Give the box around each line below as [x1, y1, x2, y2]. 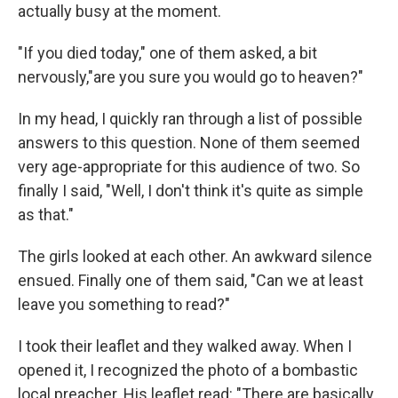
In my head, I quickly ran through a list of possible [18, 109, 362, 129]
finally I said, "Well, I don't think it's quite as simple [18, 181, 363, 201]
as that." [18, 205, 74, 225]
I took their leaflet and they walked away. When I [18, 337, 352, 356]
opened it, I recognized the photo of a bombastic [18, 361, 358, 380]
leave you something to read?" [18, 295, 230, 314]
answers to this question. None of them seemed [18, 133, 360, 153]
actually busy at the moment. [18, 2, 221, 21]
